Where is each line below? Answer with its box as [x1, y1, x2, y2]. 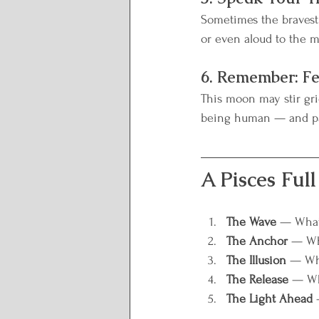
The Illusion [226, 253, 286, 267]
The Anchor [226, 234, 288, 248]
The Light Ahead [226, 292, 313, 305]
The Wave [226, 215, 276, 229]
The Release [226, 273, 288, 286]
